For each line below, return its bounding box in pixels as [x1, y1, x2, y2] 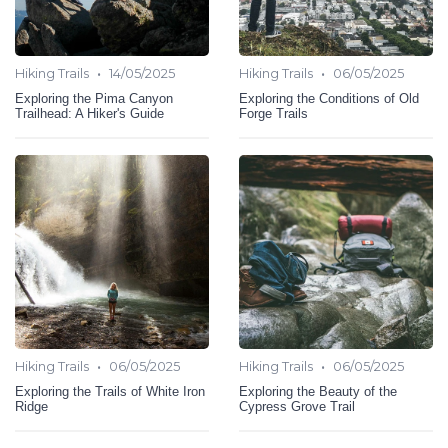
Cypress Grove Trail [239, 399, 355, 415]
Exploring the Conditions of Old [239, 91, 419, 107]
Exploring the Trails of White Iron [15, 384, 205, 400]
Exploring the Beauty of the [239, 384, 397, 400]
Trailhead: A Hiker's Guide [15, 106, 164, 122]
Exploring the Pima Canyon [15, 91, 173, 107]
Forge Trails [239, 106, 308, 122]
